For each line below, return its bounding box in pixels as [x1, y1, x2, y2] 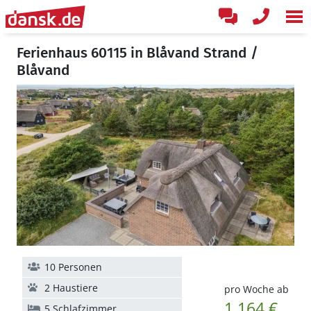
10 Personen [44, 260, 102, 274]
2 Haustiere [44, 281, 98, 294]
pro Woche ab [224, 283, 289, 296]
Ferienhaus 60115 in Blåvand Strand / [17, 44, 258, 62]
